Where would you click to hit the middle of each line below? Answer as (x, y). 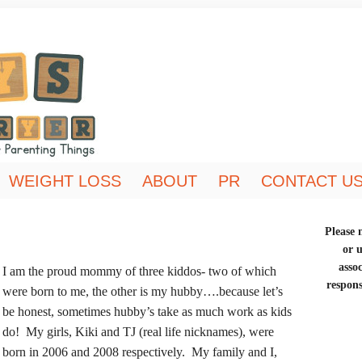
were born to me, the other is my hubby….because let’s (143, 291)
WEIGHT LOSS (65, 181)
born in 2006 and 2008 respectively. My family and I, (140, 352)
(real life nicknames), (192, 332)
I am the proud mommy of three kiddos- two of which (139, 271)
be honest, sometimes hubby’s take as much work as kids (147, 311)
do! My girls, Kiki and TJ (69, 332)
